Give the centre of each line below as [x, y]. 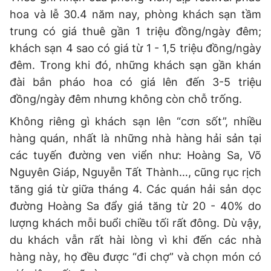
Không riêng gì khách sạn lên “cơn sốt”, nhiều [135, 122]
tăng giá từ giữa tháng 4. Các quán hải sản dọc [135, 189]
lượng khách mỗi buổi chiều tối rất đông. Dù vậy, [135, 223]
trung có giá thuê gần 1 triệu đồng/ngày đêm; [135, 31]
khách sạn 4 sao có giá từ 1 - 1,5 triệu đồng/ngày [135, 48]
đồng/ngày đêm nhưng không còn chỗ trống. [126, 99]
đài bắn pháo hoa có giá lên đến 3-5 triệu [135, 82]
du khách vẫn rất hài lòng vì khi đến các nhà [135, 240]
